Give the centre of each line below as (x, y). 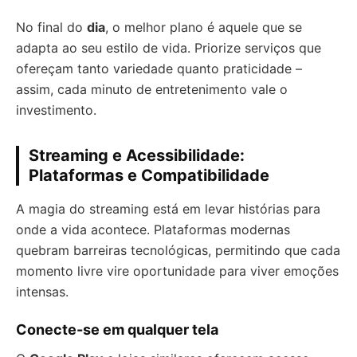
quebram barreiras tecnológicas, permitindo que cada (178, 251)
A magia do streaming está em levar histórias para (168, 209)
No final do (51, 27)
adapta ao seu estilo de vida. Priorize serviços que (169, 48)
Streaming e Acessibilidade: (137, 156)
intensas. (42, 292)
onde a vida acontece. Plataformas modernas (153, 230)
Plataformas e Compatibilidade (149, 176)
